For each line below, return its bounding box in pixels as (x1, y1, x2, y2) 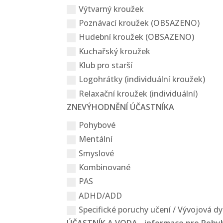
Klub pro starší (79, 60, 133, 71)
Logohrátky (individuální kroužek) (79, 74, 206, 85)
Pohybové (79, 119, 116, 130)
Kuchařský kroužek (79, 45, 151, 57)
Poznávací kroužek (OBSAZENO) (79, 17, 200, 29)
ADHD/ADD (79, 190, 122, 201)
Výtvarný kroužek (79, 3, 144, 14)
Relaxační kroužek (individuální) (79, 88, 198, 99)
